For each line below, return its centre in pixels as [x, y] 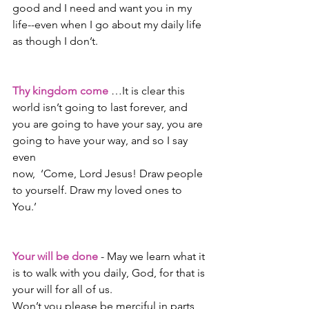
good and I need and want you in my [103, 8]
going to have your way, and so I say [101, 141]
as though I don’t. [55, 41]
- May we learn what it [153, 257]
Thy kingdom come [60, 91]
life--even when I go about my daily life [108, 25]
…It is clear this [148, 91]
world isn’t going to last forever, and [101, 108]
